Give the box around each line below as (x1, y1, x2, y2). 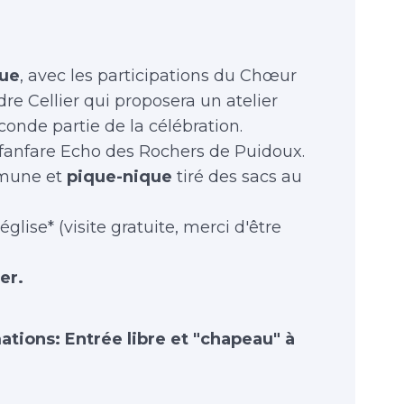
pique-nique (67, 167, 172, 187)
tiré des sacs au (172, 167, 302, 187)
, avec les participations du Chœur (20, 66, 297, 86)
